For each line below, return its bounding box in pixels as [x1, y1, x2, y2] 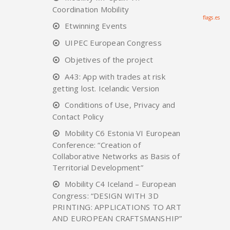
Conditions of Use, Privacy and [65, 99, 176, 110]
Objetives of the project [65, 54, 154, 65]
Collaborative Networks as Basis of [52, 150, 180, 161]
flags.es [202, 13, 220, 21]
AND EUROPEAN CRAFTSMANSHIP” [52, 213, 182, 223]
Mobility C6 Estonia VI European [65, 127, 181, 138]
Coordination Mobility [52, 4, 129, 14]
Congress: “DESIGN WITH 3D [52, 190, 159, 201]
